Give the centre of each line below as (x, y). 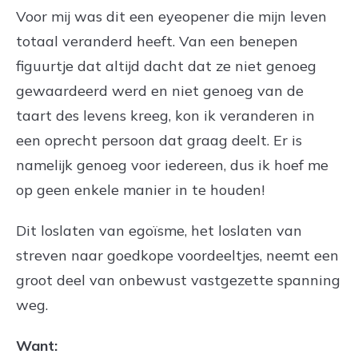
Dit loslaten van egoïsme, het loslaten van (159, 230)
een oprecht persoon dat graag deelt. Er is (159, 140)
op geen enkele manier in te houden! (140, 189)
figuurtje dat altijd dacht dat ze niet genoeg (166, 66)
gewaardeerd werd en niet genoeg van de (160, 90)
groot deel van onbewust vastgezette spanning (178, 280)
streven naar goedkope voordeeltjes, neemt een (177, 255)
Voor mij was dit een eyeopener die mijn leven (171, 16)
